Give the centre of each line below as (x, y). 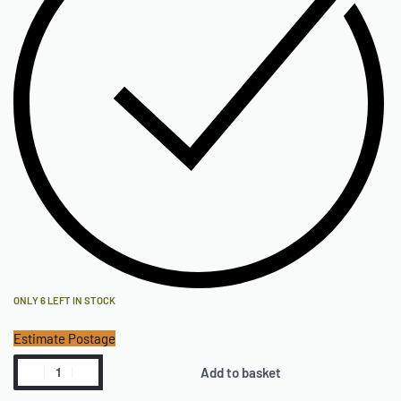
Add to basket (241, 372)
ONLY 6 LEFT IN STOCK (64, 300)
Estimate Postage (64, 338)
